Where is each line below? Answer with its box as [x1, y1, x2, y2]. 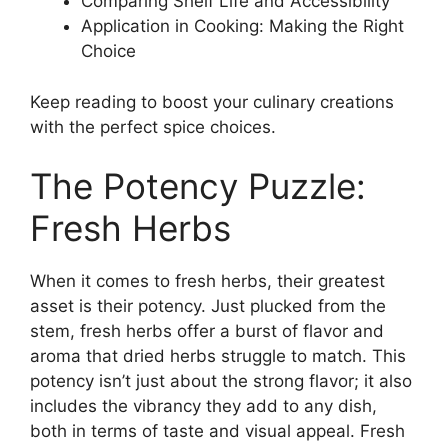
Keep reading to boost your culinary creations [30, 91, 394, 112]
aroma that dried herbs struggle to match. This [30, 346, 406, 367]
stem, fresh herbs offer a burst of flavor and [30, 321, 384, 342]
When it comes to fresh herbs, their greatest [30, 271, 385, 292]
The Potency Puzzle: [30, 165, 366, 208]
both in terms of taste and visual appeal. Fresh [30, 421, 405, 442]
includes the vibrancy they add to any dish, [30, 396, 377, 417]
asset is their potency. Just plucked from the [30, 296, 386, 317]
